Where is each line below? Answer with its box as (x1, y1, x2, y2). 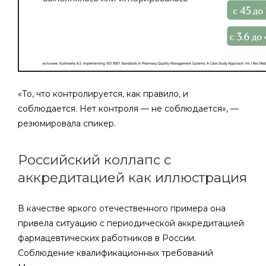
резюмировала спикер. (18, 118, 116, 129)
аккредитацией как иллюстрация (18, 169, 247, 186)
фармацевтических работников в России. (18, 233, 196, 243)
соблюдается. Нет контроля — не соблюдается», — (18, 103, 239, 114)
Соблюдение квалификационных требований (18, 248, 213, 258)
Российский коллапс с (18, 151, 171, 168)
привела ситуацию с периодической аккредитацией (18, 218, 244, 229)
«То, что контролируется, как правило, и (18, 88, 188, 99)
